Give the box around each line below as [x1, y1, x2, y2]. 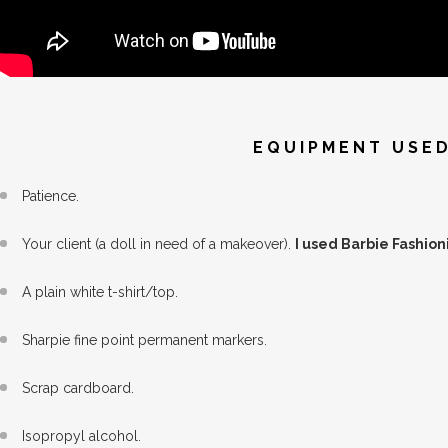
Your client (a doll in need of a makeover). [22, 236, 295, 252]
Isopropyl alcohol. [22, 428, 141, 444]
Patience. [22, 188, 79, 204]
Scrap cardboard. [22, 380, 134, 396]
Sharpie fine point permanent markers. [22, 332, 267, 348]
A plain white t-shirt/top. [22, 284, 178, 300]
